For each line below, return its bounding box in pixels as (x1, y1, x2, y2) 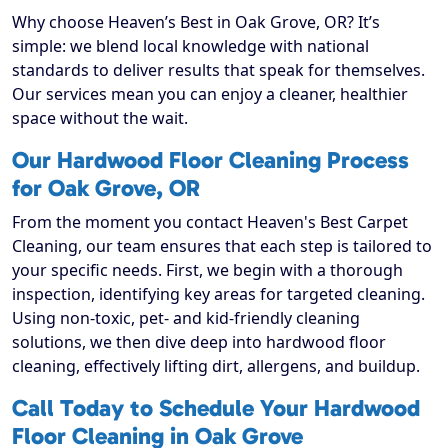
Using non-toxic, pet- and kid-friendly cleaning (12, 307, 360, 330)
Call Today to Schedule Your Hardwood (12, 394, 420, 423)
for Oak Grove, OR (12, 174, 200, 203)
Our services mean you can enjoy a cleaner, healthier (12, 83, 408, 106)
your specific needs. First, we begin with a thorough (12, 259, 403, 282)
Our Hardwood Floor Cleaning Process (12, 146, 409, 175)
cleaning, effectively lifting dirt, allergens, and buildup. (12, 355, 420, 378)
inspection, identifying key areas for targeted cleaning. (12, 283, 425, 306)
